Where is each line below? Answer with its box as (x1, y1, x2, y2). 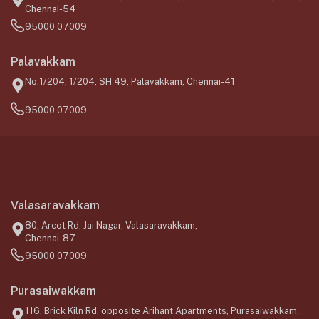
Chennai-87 (25, 232, 75, 244)
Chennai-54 (25, 3, 75, 14)
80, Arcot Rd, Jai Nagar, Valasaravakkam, (25, 219, 197, 231)
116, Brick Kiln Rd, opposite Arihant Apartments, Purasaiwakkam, (25, 305, 299, 316)
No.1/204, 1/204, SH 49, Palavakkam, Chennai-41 (25, 75, 235, 87)
